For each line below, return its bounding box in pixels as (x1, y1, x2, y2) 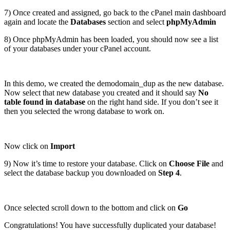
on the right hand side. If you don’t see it (85, 98, 218, 107)
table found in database (4, 98, 85, 107)
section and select (108, 17, 166, 27)
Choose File (169, 159, 209, 168)
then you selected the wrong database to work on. (4, 107, 164, 116)
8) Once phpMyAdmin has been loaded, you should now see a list (4, 35, 218, 44)
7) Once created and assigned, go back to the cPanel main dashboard (4, 8, 226, 17)
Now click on (4, 142, 50, 151)
